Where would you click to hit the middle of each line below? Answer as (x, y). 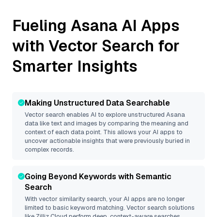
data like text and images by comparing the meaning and (107, 123)
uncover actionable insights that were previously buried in (107, 141)
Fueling (41, 25)
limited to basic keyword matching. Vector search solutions (110, 208)
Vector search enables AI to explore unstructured (95, 115)
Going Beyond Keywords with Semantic (98, 177)
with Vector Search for (96, 46)
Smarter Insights (75, 66)
